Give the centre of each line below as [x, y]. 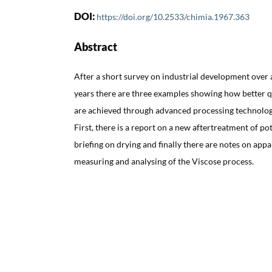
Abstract [96, 46]
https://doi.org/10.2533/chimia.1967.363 [173, 16]
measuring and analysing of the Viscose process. [164, 161]
